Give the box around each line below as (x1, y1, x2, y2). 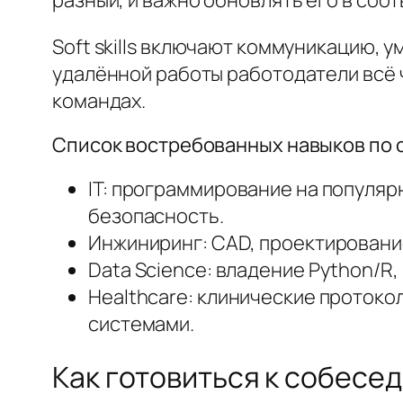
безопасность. (88, 201, 224, 229)
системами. (88, 309, 195, 337)
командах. (52, 86, 147, 114)
